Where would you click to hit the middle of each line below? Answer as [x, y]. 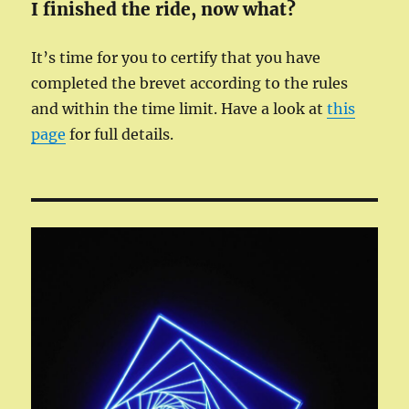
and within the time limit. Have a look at [179, 109]
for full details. [120, 134]
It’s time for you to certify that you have [176, 58]
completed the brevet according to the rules [190, 83]
